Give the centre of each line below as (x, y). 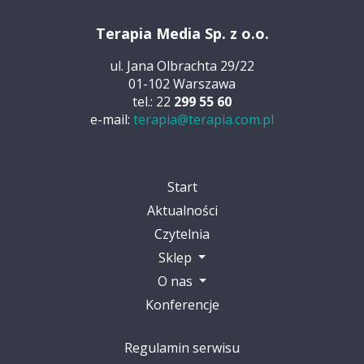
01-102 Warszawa (182, 83)
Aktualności (182, 210)
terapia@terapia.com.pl (204, 119)
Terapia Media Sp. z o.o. (182, 33)
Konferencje (182, 304)
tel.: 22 (153, 101)
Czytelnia (182, 234)
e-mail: (112, 119)
